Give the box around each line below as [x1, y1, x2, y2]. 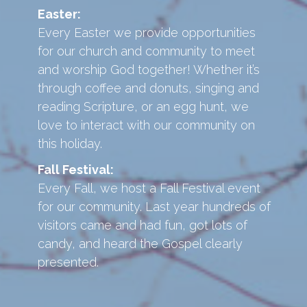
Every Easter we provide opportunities [38, 25, 256, 40]
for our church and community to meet [38, 43, 255, 58]
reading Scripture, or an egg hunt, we [38, 99, 249, 114]
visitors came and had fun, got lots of [38, 218, 247, 233]
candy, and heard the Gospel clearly [38, 236, 243, 251]
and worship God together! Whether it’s [38, 62, 260, 77]
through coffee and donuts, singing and [38, 80, 259, 95]
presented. [38, 255, 99, 270]
